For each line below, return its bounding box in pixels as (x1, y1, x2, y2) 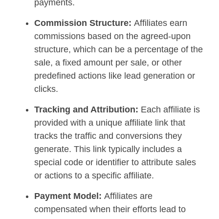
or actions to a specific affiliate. (34, 170, 154, 180)
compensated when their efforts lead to (34, 204, 186, 214)
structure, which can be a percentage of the (34, 44, 203, 54)
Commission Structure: (34, 18, 134, 28)
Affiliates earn (134, 18, 187, 28)
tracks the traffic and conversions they (34, 131, 182, 141)
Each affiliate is (141, 104, 200, 114)
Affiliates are (104, 191, 153, 201)
